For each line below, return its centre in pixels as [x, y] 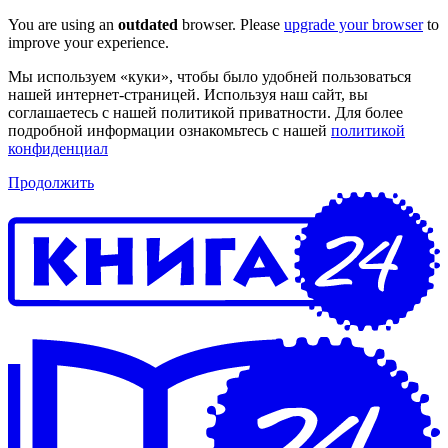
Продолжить [51, 182]
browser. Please [231, 24]
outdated [148, 24]
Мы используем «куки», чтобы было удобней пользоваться [209, 76]
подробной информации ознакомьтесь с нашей [169, 130]
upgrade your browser [353, 24]
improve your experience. [88, 42]
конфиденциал [58, 148]
